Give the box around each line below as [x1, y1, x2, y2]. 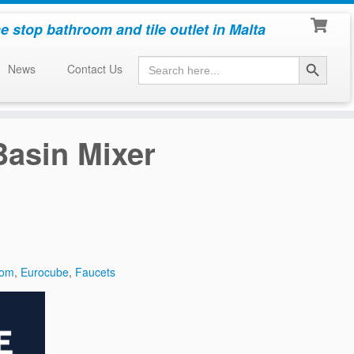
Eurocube [21, 264, 70, 280]
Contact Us [66, 61, 122, 77]
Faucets [75, 264, 116, 280]
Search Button [297, 47, 330, 63]
